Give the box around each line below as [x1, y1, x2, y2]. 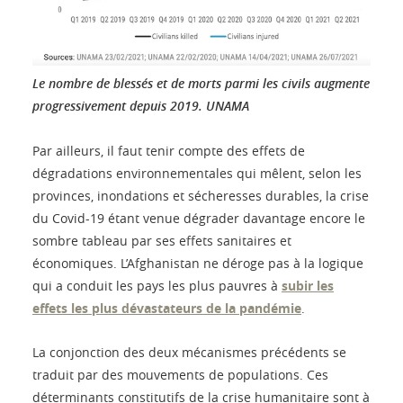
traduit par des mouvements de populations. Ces [32, 365, 328, 383]
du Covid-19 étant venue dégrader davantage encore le [32, 209, 365, 227]
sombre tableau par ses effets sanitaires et [32, 231, 291, 249]
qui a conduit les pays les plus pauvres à [32, 276, 282, 294]
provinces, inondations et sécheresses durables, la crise [32, 186, 369, 204]
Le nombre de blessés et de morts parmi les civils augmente [32, 74, 370, 92]
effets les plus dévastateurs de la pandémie [32, 299, 301, 317]
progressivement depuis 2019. [32, 96, 202, 114]
